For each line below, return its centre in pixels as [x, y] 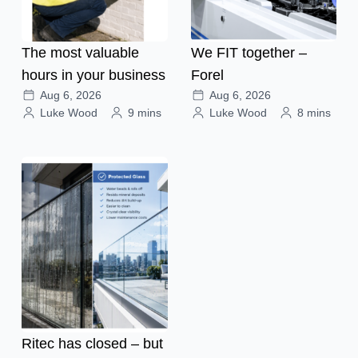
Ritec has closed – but [92, 343]
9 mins [145, 112]
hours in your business [93, 75]
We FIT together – [249, 52]
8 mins [314, 112]
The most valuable [80, 52]
